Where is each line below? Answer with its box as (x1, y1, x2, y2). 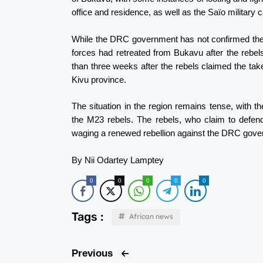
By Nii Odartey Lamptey (72, 154, 164, 165)
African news (129, 212, 173, 221)
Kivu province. (72, 74, 126, 85)
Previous (72, 248, 113, 259)
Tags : (72, 210, 103, 224)
